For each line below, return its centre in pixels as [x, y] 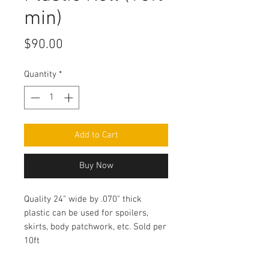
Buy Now [96, 165]
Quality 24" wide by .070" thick [83, 199]
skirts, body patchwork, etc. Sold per [95, 227]
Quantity [40, 75]
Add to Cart [96, 135]
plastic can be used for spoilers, [86, 213]
